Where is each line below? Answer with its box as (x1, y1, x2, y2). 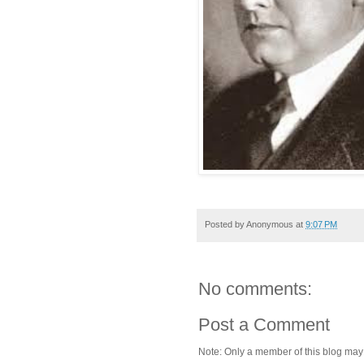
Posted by (205, 219, 246, 229)
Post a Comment (198, 314, 330, 336)
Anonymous (246, 219, 293, 229)
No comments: (198, 279, 312, 300)
